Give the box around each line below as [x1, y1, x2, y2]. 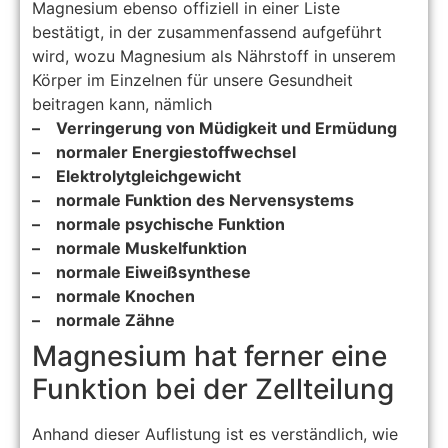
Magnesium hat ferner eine [32, 339, 388, 374]
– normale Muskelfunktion [32, 238, 248, 259]
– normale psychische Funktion [32, 214, 286, 235]
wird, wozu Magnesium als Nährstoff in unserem [32, 46, 397, 67]
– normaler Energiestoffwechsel [32, 142, 297, 163]
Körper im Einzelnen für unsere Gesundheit [32, 70, 354, 91]
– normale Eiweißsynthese [32, 262, 252, 283]
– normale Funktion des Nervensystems [32, 190, 355, 211]
